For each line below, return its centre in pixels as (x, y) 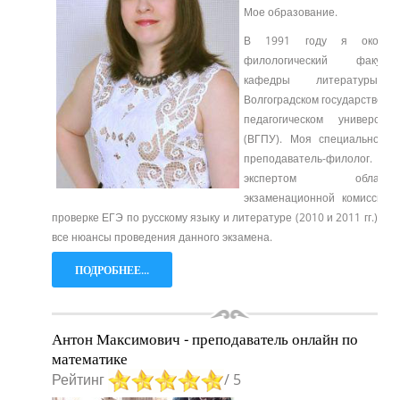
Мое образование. (291, 12)
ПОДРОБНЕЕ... (112, 270)
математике (90, 358)
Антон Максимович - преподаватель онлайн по (205, 338)
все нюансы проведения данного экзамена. (162, 237)
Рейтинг (80, 379)
